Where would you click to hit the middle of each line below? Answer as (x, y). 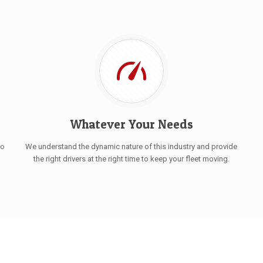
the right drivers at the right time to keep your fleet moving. (131, 159)
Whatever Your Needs (131, 124)
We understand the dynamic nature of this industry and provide (131, 146)
